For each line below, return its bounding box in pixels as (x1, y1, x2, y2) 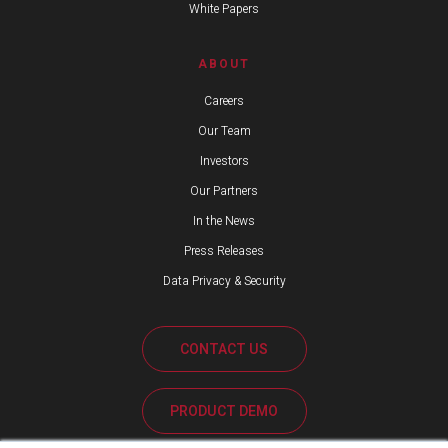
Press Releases (184, 242, 264, 260)
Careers (204, 92, 244, 110)
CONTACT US (180, 339, 268, 360)
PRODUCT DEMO (170, 401, 278, 422)
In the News (193, 212, 255, 230)
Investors (199, 152, 249, 170)
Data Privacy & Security (162, 272, 286, 290)
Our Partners (190, 182, 258, 200)
